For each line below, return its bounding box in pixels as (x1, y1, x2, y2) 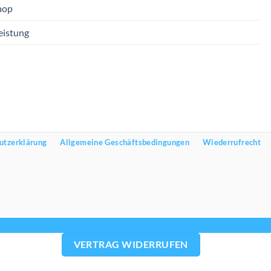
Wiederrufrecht (202, 137, 261, 148)
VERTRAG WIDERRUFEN (73, 238, 188, 250)
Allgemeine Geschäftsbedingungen (60, 137, 190, 148)
